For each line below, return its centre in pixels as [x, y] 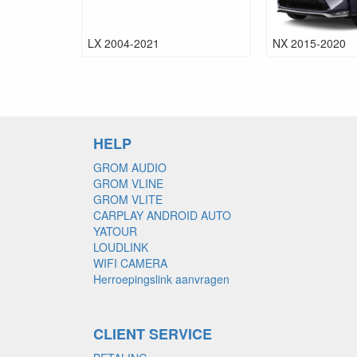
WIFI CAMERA [130, 263]
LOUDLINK [121, 247]
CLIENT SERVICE [153, 333]
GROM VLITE [128, 199]
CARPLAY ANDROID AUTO [162, 215]
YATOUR [115, 231]
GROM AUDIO [130, 167]
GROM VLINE [128, 183]
